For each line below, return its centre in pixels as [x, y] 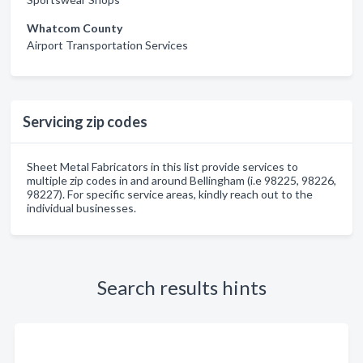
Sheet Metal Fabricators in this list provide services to [162, 167]
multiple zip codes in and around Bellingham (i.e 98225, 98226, [181, 180]
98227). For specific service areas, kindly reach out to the [170, 194]
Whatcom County [75, 28]
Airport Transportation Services [107, 45]
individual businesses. [81, 208]
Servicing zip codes [85, 122]
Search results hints [181, 287]
